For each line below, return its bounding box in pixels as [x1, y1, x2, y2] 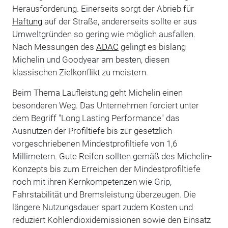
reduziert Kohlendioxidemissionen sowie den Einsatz [12, 214, 211, 225]
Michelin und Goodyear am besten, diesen [12, 54, 169, 65]
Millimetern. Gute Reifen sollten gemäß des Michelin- [12, 151, 212, 161]
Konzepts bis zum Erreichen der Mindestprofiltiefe [12, 163, 201, 174]
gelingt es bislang [118, 41, 186, 52]
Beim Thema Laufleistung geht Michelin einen [12, 87, 183, 98]
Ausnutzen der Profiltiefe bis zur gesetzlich [12, 125, 172, 136]
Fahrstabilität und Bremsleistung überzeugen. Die [12, 189, 196, 199]
